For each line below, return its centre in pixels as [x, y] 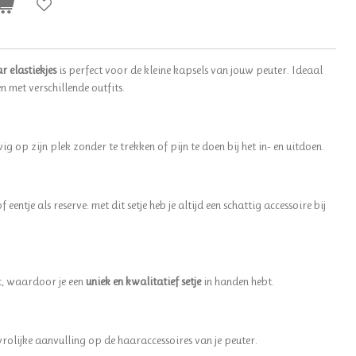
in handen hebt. [238, 281]
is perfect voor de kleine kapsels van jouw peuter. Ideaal [190, 70]
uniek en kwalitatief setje [143, 281]
